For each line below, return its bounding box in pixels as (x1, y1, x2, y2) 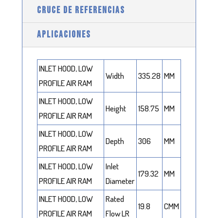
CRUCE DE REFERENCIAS (36, 4, 125, 16)
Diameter (105, 175, 135, 186)
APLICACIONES (36, 29, 91, 40)
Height (105, 103, 126, 113)
